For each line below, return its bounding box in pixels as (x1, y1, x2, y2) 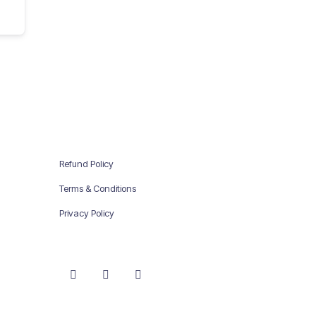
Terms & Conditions (59, 182, 136, 194)
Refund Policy (59, 157, 114, 169)
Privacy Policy (59, 207, 114, 219)
